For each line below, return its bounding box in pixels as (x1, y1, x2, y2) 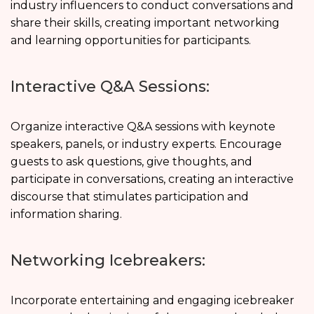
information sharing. (11, 207, 122, 221)
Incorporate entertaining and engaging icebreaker (11, 293, 294, 307)
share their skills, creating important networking (11, 15, 280, 29)
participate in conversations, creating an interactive (11, 172, 294, 186)
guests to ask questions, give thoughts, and (11, 154, 252, 168)
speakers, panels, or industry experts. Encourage (11, 137, 282, 151)
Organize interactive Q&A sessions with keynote (11, 119, 275, 133)
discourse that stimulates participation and (11, 189, 249, 203)
